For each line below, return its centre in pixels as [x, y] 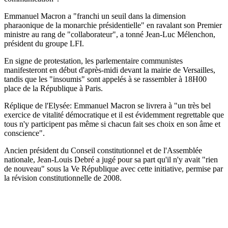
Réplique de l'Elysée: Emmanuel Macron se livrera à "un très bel [107, 105]
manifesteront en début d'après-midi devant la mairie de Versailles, [110, 70]
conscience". [24, 133]
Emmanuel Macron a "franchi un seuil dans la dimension [95, 16]
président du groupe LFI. [44, 43]
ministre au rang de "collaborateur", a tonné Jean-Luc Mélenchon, [110, 34]
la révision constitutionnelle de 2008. [63, 178]
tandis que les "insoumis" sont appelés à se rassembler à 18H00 [105, 79]
